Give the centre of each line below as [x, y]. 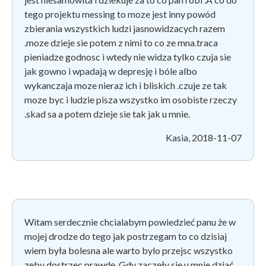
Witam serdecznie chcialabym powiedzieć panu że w [130, 221]
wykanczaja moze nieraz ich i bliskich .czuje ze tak [126, 85]
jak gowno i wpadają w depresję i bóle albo [111, 71]
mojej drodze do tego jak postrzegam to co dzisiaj [126, 236]
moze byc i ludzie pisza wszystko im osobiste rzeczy [131, 99]
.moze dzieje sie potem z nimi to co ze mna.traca [121, 42]
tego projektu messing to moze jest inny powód [120, 14]
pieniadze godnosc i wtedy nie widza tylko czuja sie [128, 56]
